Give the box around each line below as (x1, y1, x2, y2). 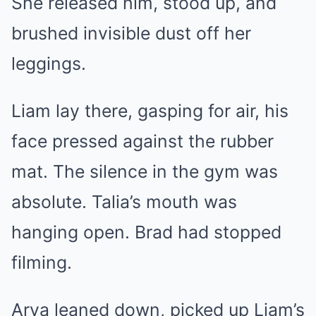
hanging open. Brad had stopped (11, 221, 281, 243)
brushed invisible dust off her (11, 22, 251, 44)
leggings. (11, 52, 86, 74)
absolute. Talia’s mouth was (11, 190, 237, 212)
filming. (11, 251, 72, 273)
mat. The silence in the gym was (11, 160, 278, 182)
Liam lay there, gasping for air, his (11, 99, 288, 121)
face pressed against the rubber (11, 130, 274, 152)
